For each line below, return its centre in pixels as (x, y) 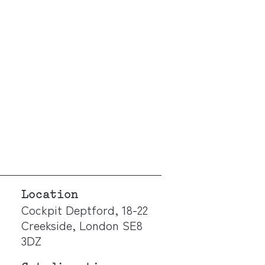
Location (50, 195)
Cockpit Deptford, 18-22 (85, 209)
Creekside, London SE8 (82, 225)
